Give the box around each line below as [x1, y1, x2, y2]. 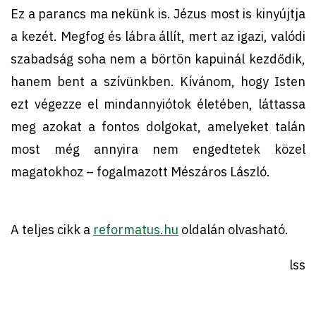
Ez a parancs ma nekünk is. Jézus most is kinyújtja [11, 6, 305, 23]
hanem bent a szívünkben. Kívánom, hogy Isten [11, 73, 305, 90]
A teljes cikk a [11, 221, 93, 238]
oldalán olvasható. [178, 221, 288, 238]
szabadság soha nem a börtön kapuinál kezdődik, [11, 51, 305, 68]
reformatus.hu [93, 221, 178, 238]
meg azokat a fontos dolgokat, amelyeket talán [11, 119, 305, 135]
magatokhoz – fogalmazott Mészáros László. [11, 164, 270, 181]
